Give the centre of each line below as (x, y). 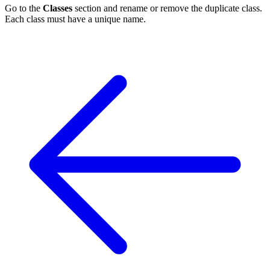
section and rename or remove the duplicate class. (167, 8)
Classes (58, 8)
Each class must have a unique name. (75, 19)
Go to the (24, 8)
